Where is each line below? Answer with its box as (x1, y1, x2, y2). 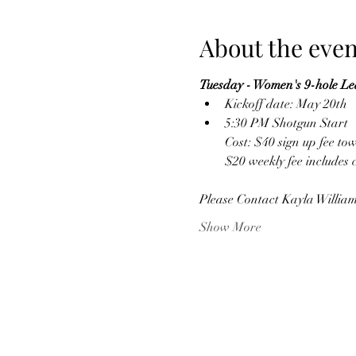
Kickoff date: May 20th (224, 96, 347, 112)
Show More (199, 219, 261, 235)
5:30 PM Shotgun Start (224, 115, 348, 131)
